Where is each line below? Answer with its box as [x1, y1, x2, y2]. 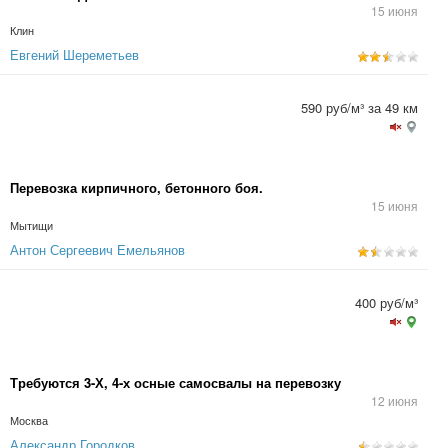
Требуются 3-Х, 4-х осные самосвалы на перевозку [10, 373, 341, 392]
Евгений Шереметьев [10, 45, 139, 64]
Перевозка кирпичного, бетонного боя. [10, 178, 263, 197]
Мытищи [10, 218, 53, 233]
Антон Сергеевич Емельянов [10, 240, 185, 259]
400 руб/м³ [355, 293, 418, 312]
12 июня [371, 392, 418, 409]
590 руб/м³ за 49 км [301, 98, 418, 117]
